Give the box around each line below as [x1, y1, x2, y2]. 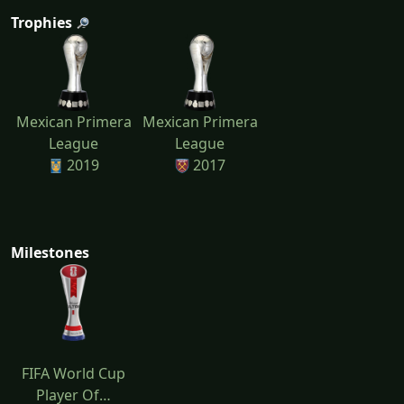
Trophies [11, 12, 72, 32]
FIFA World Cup [22, 363, 126, 383]
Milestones [11, 242, 89, 262]
